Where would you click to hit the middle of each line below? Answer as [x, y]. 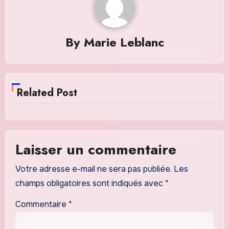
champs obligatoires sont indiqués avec [90, 184]
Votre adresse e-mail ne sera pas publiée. [93, 169]
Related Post [47, 93]
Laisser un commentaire [96, 149]
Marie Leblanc [124, 42]
